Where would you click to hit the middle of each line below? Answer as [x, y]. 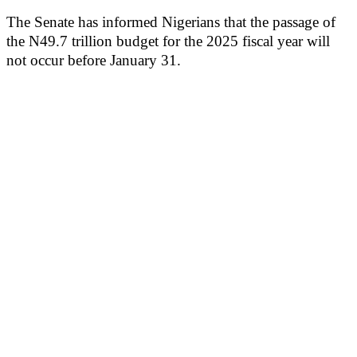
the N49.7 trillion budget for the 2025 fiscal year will [168, 41]
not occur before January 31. [94, 60]
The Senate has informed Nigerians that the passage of [171, 22]
